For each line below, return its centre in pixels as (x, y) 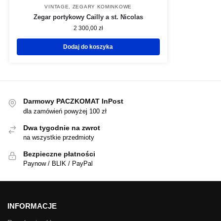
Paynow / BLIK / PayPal (58, 164)
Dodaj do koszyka (88, 47)
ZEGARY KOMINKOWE (102, 7)
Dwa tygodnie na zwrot (62, 128)
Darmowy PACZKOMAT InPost (73, 101)
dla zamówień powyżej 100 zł (65, 111)
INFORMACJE (32, 206)
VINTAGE (57, 7)
